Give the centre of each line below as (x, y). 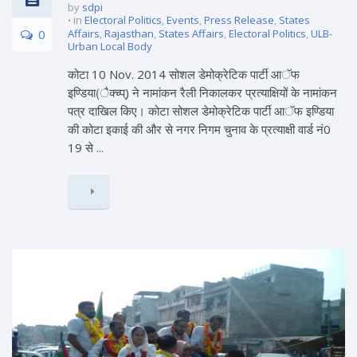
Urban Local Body (110, 46)
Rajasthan (129, 33)
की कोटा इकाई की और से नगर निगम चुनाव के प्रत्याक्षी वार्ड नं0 (199, 129)
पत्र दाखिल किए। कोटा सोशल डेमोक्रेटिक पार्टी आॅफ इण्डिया (201, 110)
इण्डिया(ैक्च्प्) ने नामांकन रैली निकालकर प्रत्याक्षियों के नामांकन (202, 92)
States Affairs (191, 33)
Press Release (239, 20)
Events (183, 20)
